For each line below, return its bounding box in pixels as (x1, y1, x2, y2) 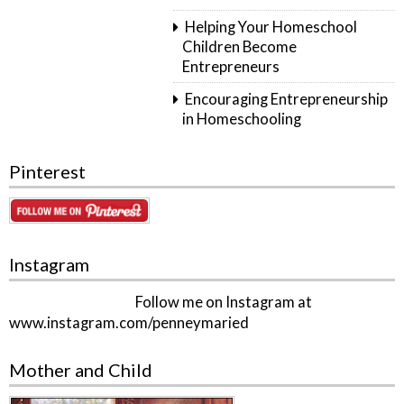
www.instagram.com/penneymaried (9, 314, 249, 333)
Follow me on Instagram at (133, 293, 312, 312)
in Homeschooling (182, 110, 302, 129)
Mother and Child (9, 358, 152, 381)
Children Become (182, 38, 298, 57)
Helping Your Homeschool (184, 18, 357, 37)
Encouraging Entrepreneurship (184, 90, 388, 109)
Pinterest (9, 160, 86, 182)
